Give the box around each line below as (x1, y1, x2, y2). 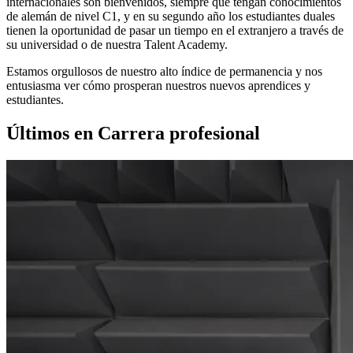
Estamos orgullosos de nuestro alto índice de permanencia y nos (6, 65, 322, 79)
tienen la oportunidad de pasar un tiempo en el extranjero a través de (6, 24, 344, 38)
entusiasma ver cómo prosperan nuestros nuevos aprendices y (6, 79, 310, 93)
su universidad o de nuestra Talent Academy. (6, 38, 228, 52)
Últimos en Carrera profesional (6, 123, 260, 144)
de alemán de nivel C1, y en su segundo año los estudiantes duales (6, 9, 335, 24)
